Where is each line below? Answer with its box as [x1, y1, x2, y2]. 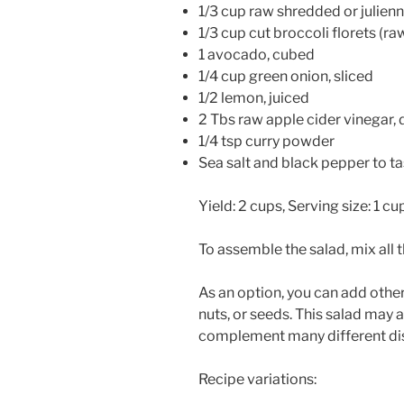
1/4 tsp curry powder [198, 132, 335, 150]
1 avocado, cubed [198, 45, 315, 63]
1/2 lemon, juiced [198, 88, 309, 106]
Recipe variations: [198, 370, 317, 388]
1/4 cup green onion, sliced [198, 67, 373, 85]
